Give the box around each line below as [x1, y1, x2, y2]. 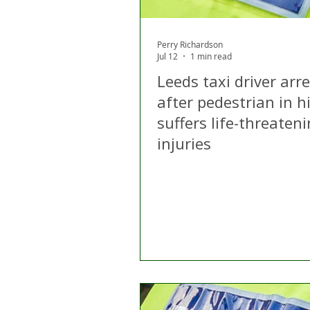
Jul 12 [157, 51, 178, 62]
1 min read [190, 51, 232, 62]
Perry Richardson [157, 38, 223, 50]
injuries [157, 133, 211, 154]
